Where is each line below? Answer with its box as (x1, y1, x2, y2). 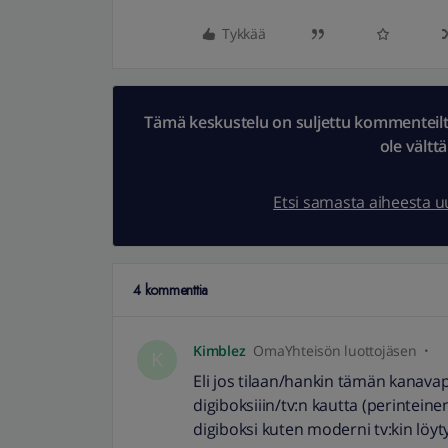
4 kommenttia (133, 280, 208, 300)
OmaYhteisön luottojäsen (253, 341, 417, 360)
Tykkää (222, 24, 266, 43)
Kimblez (193, 341, 246, 360)
